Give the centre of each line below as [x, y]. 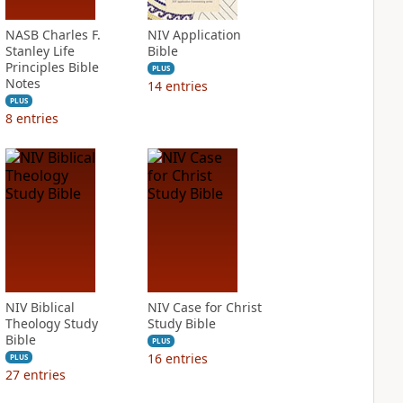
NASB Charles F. [53, 35]
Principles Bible [52, 67]
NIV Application [194, 35]
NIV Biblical [40, 307]
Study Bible [181, 323]
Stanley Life [40, 51]
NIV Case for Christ [204, 307]
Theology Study [51, 323]
